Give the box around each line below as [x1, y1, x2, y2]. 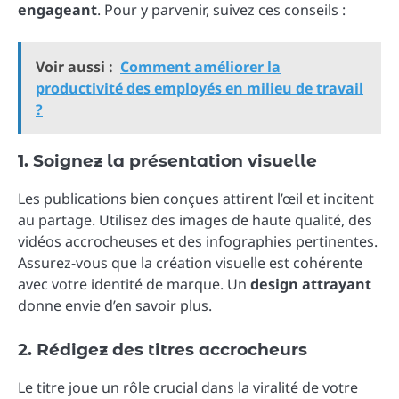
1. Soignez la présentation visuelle [18, 150, 317, 171]
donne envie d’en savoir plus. [18, 295, 212, 315]
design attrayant [250, 273, 371, 294]
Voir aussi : [36, 56, 113, 77]
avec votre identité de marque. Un [18, 273, 250, 294]
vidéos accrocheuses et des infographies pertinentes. [18, 231, 378, 251]
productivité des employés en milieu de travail [36, 77, 363, 98]
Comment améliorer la [120, 56, 281, 77]
